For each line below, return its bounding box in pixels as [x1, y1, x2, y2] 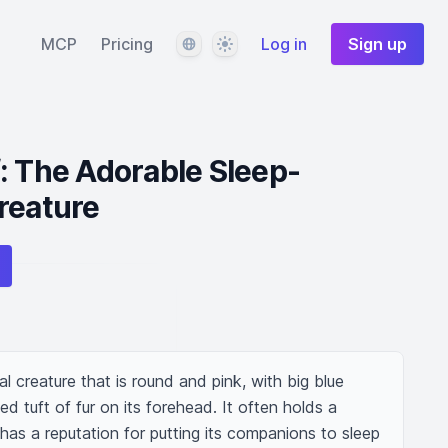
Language [176, 33, 247, 53]
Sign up [348, 34, 407, 54]
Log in [261, 34, 307, 54]
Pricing [101, 34, 153, 54]
